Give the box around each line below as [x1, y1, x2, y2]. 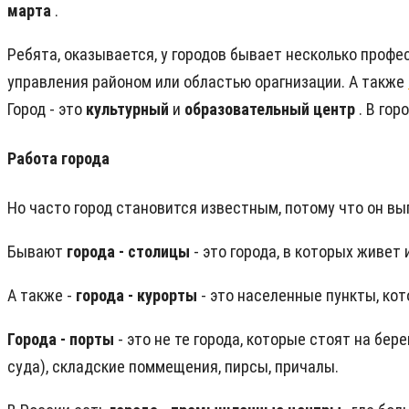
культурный [86, 100, 173, 120]
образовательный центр [184, 100, 359, 120]
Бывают [7, 242, 67, 262]
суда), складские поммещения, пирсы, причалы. [7, 357, 339, 377]
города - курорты [76, 286, 201, 306]
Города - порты [7, 330, 118, 350]
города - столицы [67, 242, 194, 262]
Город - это [7, 100, 86, 120]
